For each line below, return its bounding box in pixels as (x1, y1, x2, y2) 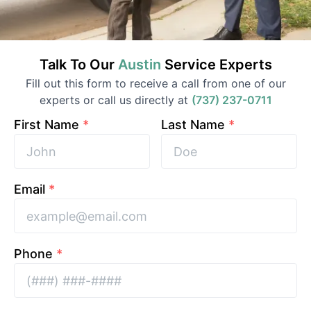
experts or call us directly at (39, 93, 188, 107)
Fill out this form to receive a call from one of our (25, 76, 286, 90)
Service (164, 56, 216, 73)
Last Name (161, 117, 225, 132)
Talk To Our (39, 56, 118, 73)
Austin (117, 56, 161, 73)
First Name (14, 117, 79, 132)
